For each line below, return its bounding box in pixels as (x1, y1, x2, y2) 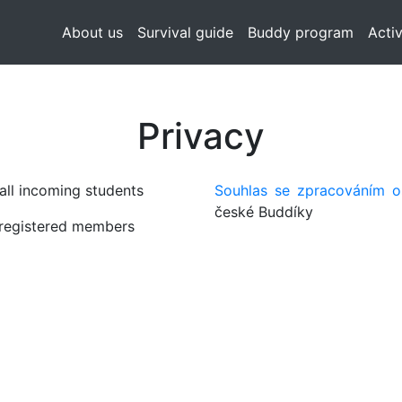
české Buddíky (214, 203, 313, 221)
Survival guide (137, 23, 234, 41)
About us (62, 23, 124, 41)
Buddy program (248, 23, 354, 41)
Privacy (137, 114, 265, 158)
